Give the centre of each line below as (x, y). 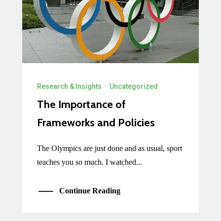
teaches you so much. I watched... (89, 162)
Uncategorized (133, 86)
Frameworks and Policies (96, 122)
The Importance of (81, 104)
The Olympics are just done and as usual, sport (109, 148)
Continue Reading (90, 190)
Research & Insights (69, 86)
